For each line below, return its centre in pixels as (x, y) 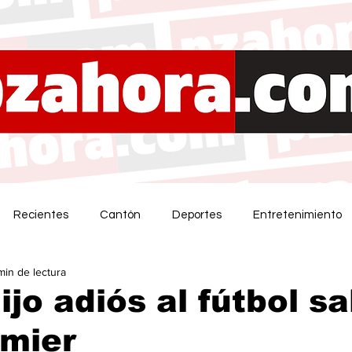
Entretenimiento (297, 214)
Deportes (197, 214)
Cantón (120, 214)
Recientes (41, 214)
